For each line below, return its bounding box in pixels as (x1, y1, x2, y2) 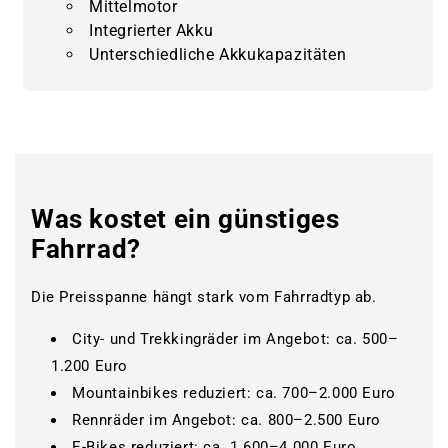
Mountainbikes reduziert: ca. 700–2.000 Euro (72, 383, 396, 402)
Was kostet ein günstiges (31, 203, 340, 234)
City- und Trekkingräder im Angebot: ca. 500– (72, 329, 399, 348)
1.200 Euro (51, 356, 128, 375)
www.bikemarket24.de (30, 187, 189, 206)
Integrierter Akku (89, 20, 214, 40)
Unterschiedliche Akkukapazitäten (89, 44, 347, 64)
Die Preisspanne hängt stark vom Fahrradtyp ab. (31, 287, 377, 306)
